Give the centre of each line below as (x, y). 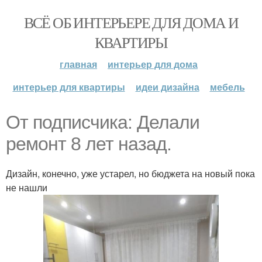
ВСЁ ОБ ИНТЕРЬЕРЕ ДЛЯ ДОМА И (131, 22)
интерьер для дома (153, 64)
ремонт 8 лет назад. (89, 144)
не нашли (27, 187)
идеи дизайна (167, 87)
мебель (227, 87)
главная (78, 64)
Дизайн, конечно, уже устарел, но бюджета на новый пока (130, 173)
